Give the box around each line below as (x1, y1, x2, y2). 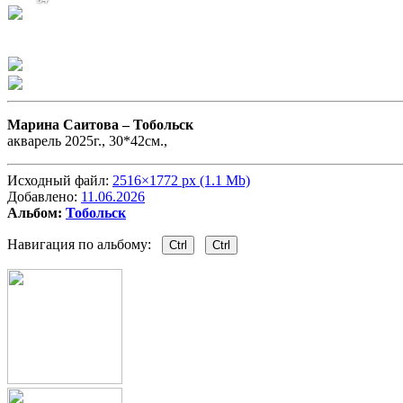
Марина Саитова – (7, 117, 133, 133)
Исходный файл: (7, 173, 112, 189)
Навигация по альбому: (7, 237, 162, 253)
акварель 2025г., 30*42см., (7, 133, 167, 149)
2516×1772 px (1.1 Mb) (112, 173, 250, 189)
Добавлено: (7, 189, 81, 205)
